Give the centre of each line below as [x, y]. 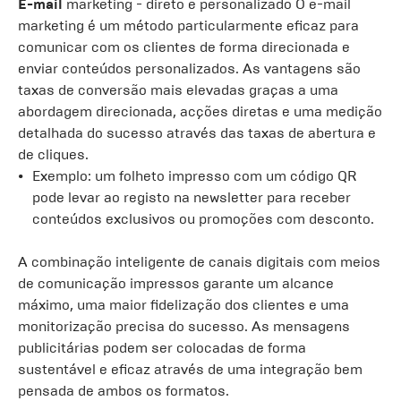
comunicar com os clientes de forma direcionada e [184, 47]
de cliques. [53, 154]
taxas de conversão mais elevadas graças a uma [178, 90]
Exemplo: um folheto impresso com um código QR [194, 176]
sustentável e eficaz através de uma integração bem [190, 369]
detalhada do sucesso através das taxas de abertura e [197, 133]
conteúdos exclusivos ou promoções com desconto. [203, 219]
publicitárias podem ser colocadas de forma [162, 348]
